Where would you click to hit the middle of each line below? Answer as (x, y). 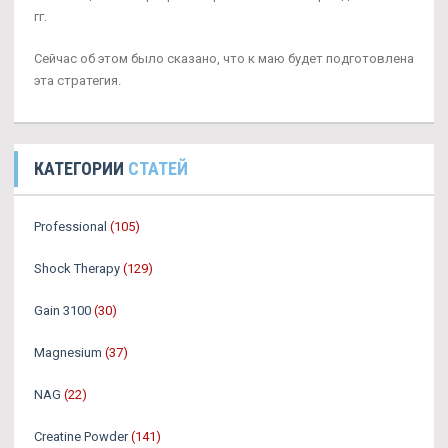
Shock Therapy (77, 268)
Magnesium (68, 352)
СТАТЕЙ (158, 168)
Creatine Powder (81, 436)
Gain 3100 (62, 310)
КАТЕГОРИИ (81, 168)
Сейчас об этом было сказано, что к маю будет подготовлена (224, 58)
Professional (70, 226)
